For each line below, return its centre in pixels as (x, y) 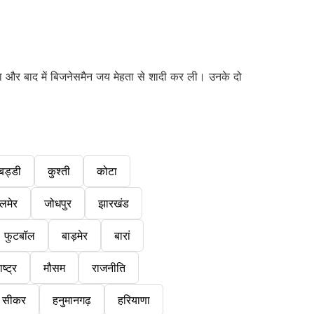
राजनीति (109, 268)
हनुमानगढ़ (71, 300)
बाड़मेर (74, 236)
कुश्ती (59, 171)
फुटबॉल (19, 236)
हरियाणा (134, 300)
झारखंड (114, 204)
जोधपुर (58, 204)
